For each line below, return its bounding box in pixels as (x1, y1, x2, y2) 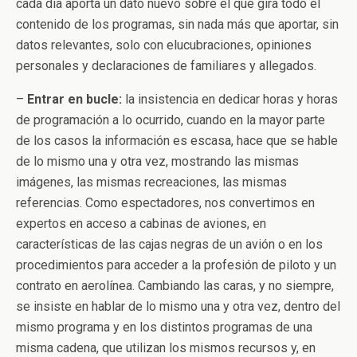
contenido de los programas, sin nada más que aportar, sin (16, 17, 339, 32)
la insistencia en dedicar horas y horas (122, 92, 338, 107)
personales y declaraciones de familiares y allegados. (16, 58, 316, 73)
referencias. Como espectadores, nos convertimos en (16, 195, 315, 210)
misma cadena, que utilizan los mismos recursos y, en (16, 340, 316, 355)
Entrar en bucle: (27, 92, 122, 107)
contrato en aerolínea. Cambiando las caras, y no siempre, (16, 278, 334, 293)
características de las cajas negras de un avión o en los (16, 237, 323, 252)
